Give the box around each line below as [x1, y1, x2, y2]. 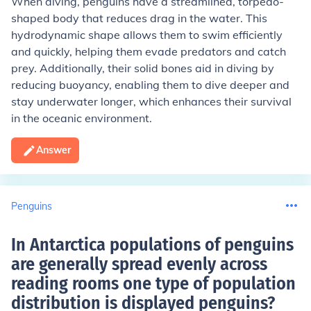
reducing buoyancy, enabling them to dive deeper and [11, 78, 289, 92]
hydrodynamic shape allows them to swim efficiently [11, 28, 283, 42]
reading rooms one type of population [11, 273, 296, 294]
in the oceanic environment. [11, 111, 152, 125]
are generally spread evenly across [11, 253, 267, 275]
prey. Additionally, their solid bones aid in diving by [11, 61, 274, 75]
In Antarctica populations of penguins [11, 234, 294, 255]
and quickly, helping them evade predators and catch [11, 44, 286, 58]
